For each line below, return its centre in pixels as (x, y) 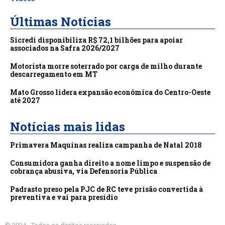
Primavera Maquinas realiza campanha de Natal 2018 (106, 145)
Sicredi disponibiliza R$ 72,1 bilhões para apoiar (96, 40)
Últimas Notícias (61, 22)
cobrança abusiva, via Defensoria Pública (84, 171)
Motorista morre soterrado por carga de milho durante (106, 66)
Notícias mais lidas (68, 127)
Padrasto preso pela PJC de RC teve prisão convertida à (106, 189)
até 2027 (25, 100)
